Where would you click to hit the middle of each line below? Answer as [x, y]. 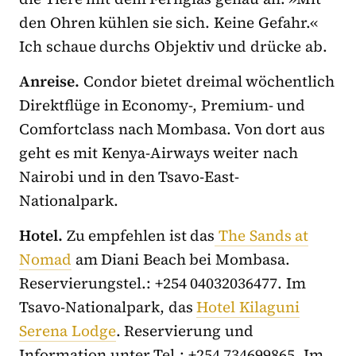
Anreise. [49, 81]
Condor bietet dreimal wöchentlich [207, 81]
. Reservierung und [184, 330]
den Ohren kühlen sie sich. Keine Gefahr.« [168, 22]
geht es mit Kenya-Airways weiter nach [159, 152]
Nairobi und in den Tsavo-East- [130, 176]
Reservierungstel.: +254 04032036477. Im [163, 282]
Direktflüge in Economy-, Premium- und [163, 104]
